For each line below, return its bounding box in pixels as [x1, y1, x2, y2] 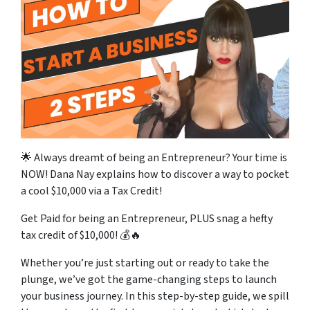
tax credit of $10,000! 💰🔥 [21, 228, 141, 244]
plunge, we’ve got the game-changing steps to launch [21, 272, 277, 288]
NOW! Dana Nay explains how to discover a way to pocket [21, 167, 289, 183]
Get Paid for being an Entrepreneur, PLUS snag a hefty [21, 211, 273, 227]
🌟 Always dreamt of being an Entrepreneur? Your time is [21, 150, 287, 166]
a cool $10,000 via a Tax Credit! [21, 183, 162, 199]
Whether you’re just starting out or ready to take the [21, 255, 269, 271]
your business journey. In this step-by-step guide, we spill [21, 289, 289, 304]
